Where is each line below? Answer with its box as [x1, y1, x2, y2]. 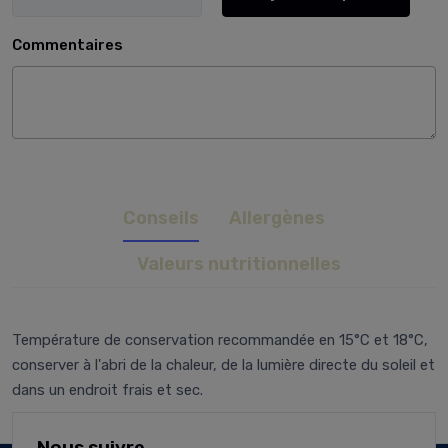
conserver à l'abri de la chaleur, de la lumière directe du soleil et [12, 356, 435, 374]
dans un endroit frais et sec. [12, 381, 203, 399]
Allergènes [229, 207, 325, 229]
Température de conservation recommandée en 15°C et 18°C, [12, 331, 428, 349]
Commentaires [12, 36, 123, 55]
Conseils [123, 207, 199, 229]
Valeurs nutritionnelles [137, 253, 341, 275]
